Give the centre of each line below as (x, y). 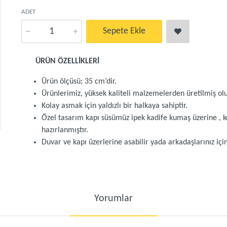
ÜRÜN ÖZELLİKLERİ (61, 61)
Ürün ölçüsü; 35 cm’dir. (79, 82)
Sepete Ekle (124, 31)
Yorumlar (113, 199)
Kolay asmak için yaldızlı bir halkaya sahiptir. (115, 106)
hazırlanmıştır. (65, 130)
